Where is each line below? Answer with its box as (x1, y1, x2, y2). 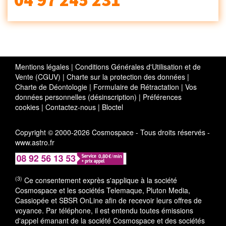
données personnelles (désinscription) (15, 92, 137, 102)
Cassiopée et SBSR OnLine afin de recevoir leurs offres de (15, 195, 202, 205)
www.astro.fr (15, 137, 54, 147)
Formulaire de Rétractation (93, 82, 179, 92)
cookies (15, 102, 39, 112)
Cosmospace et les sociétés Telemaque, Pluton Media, (15, 185, 190, 195)
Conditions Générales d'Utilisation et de (75, 62, 201, 72)
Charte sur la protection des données (67, 72, 185, 82)
